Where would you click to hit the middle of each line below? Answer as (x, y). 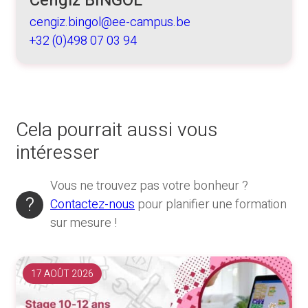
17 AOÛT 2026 (62, 274)
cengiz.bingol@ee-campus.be (110, 23)
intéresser (58, 153)
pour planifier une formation (211, 205)
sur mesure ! (84, 223)
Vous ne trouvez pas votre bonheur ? (149, 186)
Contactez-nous (92, 205)
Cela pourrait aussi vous (117, 131)
